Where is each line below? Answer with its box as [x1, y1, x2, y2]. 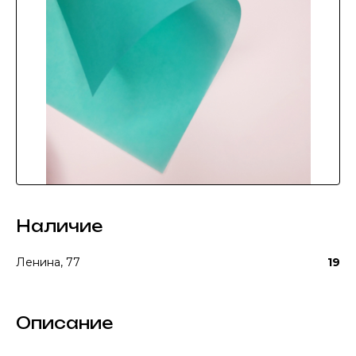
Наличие [16, 216, 103, 236]
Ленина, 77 [16, 255, 80, 269]
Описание [16, 313, 113, 333]
